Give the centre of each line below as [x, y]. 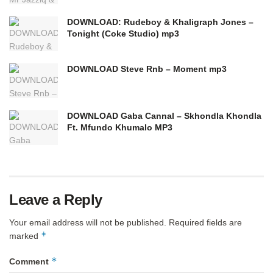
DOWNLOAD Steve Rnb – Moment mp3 [147, 69]
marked [25, 236]
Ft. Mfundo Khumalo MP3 [120, 128]
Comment [30, 262]
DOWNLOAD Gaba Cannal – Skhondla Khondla [164, 116]
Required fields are [205, 223]
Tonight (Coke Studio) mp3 [123, 33]
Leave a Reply [56, 200]
